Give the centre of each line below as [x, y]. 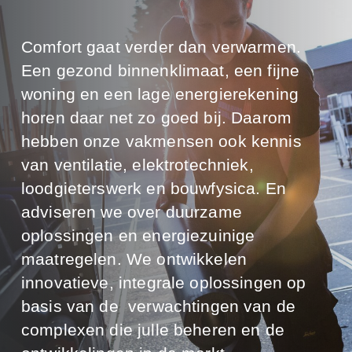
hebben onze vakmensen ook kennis [161, 141]
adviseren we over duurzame [131, 211]
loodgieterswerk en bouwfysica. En [153, 188]
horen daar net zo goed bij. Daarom [156, 117]
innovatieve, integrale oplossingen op [163, 282]
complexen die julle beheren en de [152, 329]
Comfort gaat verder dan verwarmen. [161, 46]
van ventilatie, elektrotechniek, [137, 164]
